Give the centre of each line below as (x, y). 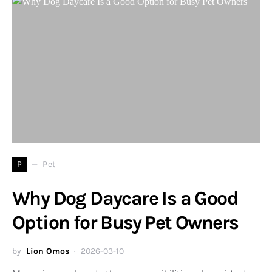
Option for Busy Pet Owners (125, 222)
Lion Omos (48, 251)
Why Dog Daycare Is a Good (125, 198)
